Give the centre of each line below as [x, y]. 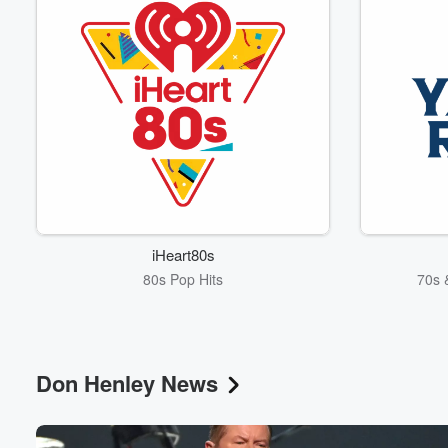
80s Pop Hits [183, 278]
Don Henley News [127, 382]
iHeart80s [183, 254]
